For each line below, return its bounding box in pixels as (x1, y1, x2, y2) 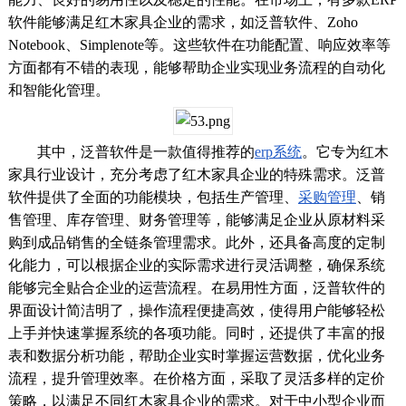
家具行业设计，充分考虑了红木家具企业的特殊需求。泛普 (7, 166, 385, 182)
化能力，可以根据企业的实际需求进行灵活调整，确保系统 (7, 256, 385, 273)
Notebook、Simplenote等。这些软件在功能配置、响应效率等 (7, 36, 391, 53)
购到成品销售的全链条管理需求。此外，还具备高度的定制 (7, 234, 385, 250)
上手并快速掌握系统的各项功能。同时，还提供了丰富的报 (7, 324, 385, 341)
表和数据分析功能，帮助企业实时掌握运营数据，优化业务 (7, 347, 385, 363)
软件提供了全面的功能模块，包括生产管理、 (7, 188, 298, 205)
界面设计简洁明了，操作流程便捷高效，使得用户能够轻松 (7, 302, 385, 318)
